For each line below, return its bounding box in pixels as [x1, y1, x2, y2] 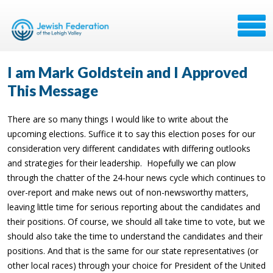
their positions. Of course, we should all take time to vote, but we [7, 216, 265, 227]
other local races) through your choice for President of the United [7, 260, 266, 271]
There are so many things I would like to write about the [7, 113, 229, 125]
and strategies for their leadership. [7, 157, 142, 169]
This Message [7, 82, 98, 99]
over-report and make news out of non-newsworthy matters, [7, 186, 249, 198]
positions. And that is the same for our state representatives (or [7, 245, 258, 257]
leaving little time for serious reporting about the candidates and [7, 201, 260, 213]
